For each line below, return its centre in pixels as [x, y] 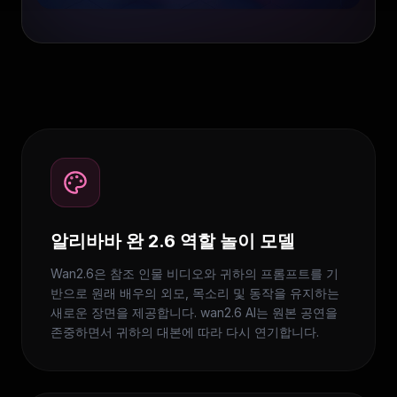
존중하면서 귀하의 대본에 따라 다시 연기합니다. [185, 331]
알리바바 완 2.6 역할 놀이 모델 [173, 241]
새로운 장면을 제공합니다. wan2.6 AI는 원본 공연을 [194, 312]
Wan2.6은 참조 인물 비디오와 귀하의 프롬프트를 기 [195, 273]
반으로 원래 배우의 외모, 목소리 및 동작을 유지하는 [195, 292]
